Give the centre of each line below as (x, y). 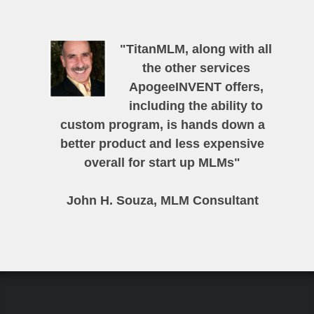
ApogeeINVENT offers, (196, 87)
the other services (196, 68)
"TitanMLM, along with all (196, 49)
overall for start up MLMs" (162, 163)
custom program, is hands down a (162, 125)
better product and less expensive (162, 144)
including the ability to (196, 106)
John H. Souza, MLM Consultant (162, 200)
